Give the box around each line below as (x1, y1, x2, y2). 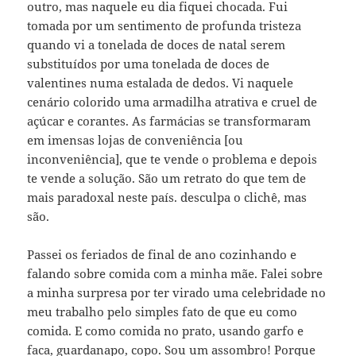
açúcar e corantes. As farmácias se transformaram (27, 113, 311, 130)
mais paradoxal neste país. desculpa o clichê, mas (27, 189, 308, 206)
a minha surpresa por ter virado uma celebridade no (27, 284, 327, 301)
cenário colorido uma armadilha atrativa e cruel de (27, 94, 318, 110)
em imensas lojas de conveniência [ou (27, 132, 244, 149)
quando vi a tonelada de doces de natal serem (27, 37, 286, 53)
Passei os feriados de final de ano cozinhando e (27, 246, 297, 263)
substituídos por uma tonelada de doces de (27, 56, 270, 72)
